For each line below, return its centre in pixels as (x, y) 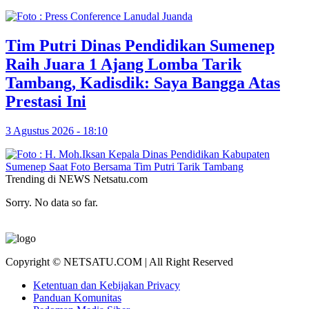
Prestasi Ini (46, 101)
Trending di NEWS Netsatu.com (77, 179)
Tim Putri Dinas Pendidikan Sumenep (140, 45)
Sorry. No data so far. (52, 202)
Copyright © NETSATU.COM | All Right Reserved (119, 261)
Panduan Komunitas (77, 297)
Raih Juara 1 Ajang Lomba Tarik (123, 64)
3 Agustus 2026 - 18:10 (57, 130)
